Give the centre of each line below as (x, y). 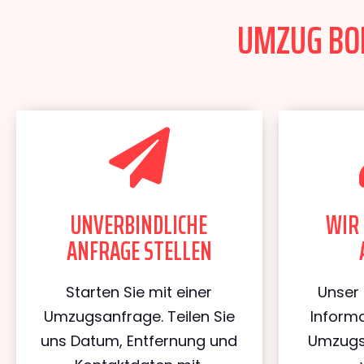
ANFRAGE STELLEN (139, 251)
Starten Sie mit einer (139, 292)
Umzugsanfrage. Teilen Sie (139, 316)
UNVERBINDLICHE (139, 225)
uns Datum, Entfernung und (139, 341)
